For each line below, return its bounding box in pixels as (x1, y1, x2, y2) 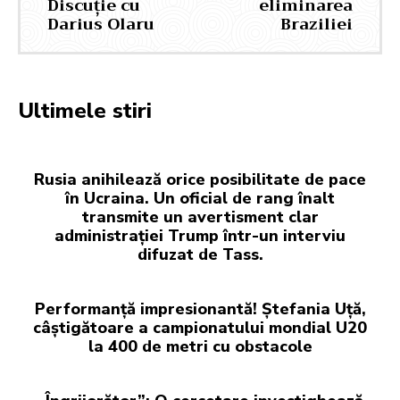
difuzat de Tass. (137, 244, 263, 266)
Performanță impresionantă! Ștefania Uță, (34, 298, 366, 321)
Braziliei (279, 10, 353, 39)
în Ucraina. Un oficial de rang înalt (65, 187, 335, 210)
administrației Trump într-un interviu (54, 225, 346, 247)
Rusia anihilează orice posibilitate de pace (34, 169, 366, 191)
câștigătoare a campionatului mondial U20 (33, 317, 367, 339)
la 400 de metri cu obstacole (87, 336, 312, 358)
